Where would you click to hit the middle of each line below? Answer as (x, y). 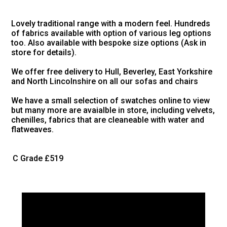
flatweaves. (33, 130)
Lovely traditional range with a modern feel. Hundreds (111, 24)
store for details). (44, 53)
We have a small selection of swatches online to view (111, 101)
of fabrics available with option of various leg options (111, 33)
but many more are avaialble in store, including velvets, (113, 110)
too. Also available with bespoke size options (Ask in (109, 43)
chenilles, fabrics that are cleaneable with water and (108, 120)
